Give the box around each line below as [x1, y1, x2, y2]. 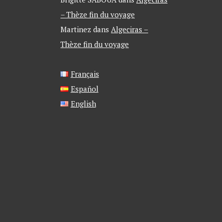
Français [70, 69, 99, 79]
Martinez [60, 24, 91, 35]
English [70, 99, 96, 109]
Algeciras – [111, 24, 148, 35]
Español [70, 84, 99, 94]
